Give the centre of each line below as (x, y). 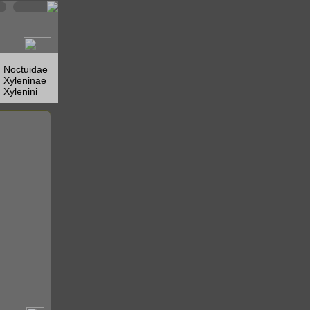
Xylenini (20, 91)
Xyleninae (25, 80)
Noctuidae (26, 69)
